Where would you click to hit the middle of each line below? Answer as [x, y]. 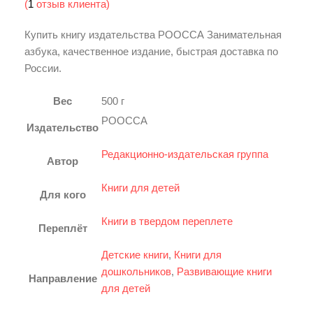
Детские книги [135, 255]
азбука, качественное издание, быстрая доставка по [151, 51]
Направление [63, 278]
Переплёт [63, 228]
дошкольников [136, 271]
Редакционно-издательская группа [185, 154]
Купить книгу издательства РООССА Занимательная [153, 35]
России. [43, 68]
